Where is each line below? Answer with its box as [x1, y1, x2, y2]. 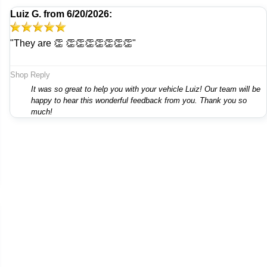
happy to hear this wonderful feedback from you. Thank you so [31, 95, 200, 105]
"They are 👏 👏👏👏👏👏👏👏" [10, 38, 136, 48]
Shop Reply [10, 70, 50, 79]
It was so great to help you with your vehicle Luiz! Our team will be [31, 84, 204, 94]
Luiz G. [10, 8, 41, 19]
